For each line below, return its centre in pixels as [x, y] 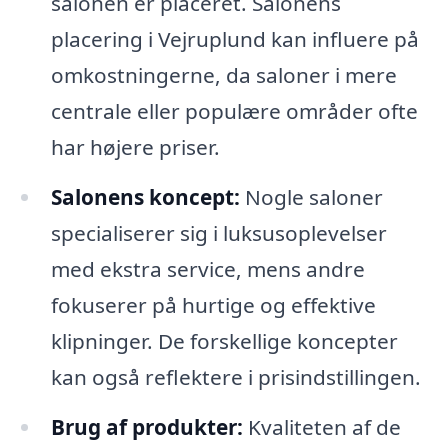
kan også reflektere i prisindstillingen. [235, 377]
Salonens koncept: [145, 197]
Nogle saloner [311, 197]
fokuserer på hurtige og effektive [213, 305]
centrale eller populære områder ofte [234, 111]
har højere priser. [135, 147]
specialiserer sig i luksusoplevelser [218, 233]
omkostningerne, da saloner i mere [223, 75]
